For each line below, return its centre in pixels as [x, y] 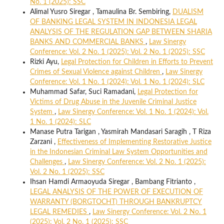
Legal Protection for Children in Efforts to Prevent [137, 62]
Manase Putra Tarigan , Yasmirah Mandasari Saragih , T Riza [120, 132]
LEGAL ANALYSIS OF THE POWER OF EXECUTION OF [116, 192]
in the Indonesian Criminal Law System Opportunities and [118, 152]
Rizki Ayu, [45, 62]
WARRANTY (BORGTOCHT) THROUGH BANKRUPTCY [116, 202]
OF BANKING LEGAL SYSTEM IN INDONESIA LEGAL [113, 22]
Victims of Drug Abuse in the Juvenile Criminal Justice [113, 102]
